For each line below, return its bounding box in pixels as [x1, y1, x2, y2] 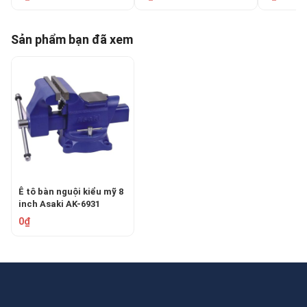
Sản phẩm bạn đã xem [11, 32, 133, 47]
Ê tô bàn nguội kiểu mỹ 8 [19, 186, 123, 197]
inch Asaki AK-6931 [19, 198, 100, 209]
